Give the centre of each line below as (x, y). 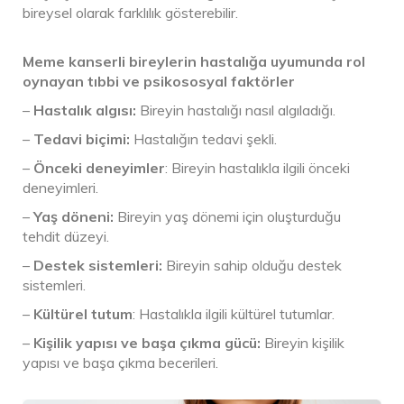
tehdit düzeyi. (66, 236)
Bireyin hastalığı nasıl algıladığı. (238, 110)
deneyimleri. (60, 188)
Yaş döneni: (73, 216)
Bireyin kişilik (303, 343)
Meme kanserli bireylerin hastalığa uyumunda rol (194, 61)
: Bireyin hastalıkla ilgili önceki (257, 168)
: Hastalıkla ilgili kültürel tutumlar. (234, 314)
